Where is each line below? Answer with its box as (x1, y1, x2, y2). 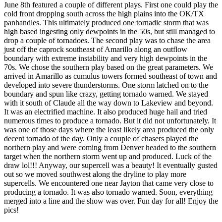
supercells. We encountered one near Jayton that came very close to (4, 179, 214, 188)
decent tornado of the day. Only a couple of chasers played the (4, 134, 198, 143)
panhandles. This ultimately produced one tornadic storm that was (4, 18, 209, 27)
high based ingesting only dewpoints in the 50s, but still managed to (4, 27, 215, 36)
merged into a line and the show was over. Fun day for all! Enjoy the (4, 197, 218, 206)
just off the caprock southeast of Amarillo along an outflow (4, 45, 187, 54)
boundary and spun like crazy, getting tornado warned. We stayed (4, 90, 208, 99)
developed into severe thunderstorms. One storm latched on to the (4, 81, 208, 90)
